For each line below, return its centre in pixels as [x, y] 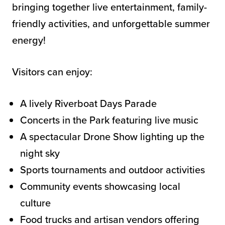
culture [35, 203]
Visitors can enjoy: [52, 72]
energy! [29, 40]
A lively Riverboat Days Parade [88, 103]
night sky [40, 153]
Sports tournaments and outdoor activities [113, 170]
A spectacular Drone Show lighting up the [112, 136]
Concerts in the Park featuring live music [109, 120]
